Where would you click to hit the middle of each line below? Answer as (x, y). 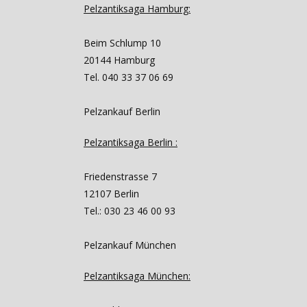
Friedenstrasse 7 (120, 176)
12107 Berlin (111, 194)
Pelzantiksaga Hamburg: (137, 9)
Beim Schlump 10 (122, 43)
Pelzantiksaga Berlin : (131, 142)
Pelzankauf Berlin (122, 111)
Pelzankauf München (130, 245)
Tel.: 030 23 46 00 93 (130, 211)
